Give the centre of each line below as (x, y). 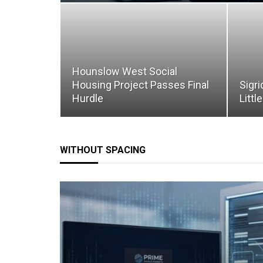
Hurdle (88, 98)
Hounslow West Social (125, 71)
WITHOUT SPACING (103, 150)
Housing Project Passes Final (141, 85)
